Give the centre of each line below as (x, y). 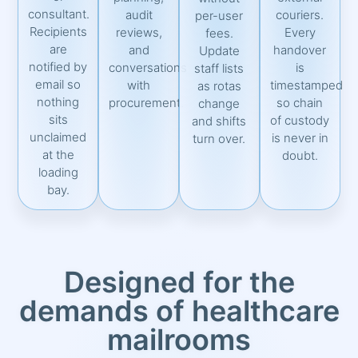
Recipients (58, 32)
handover (300, 50)
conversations (148, 67)
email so (58, 85)
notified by (58, 67)
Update (219, 50)
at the (58, 155)
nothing (58, 102)
